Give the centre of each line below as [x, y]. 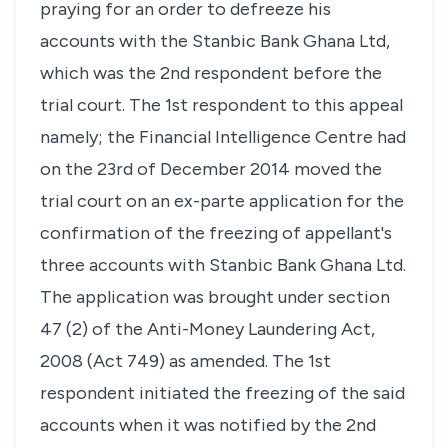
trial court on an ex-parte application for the [222, 201]
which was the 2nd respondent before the [211, 73]
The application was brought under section [215, 297]
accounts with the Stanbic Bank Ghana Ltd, [215, 41]
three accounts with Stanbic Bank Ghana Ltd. [223, 265]
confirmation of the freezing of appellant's [216, 233]
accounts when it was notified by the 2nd [208, 425]
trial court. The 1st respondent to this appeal [221, 105]
